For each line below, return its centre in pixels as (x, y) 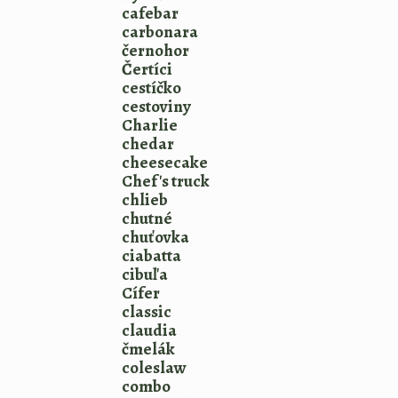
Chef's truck (166, 181)
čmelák (148, 349)
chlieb (145, 200)
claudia (149, 330)
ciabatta (151, 256)
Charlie (150, 125)
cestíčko (151, 88)
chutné (147, 219)
